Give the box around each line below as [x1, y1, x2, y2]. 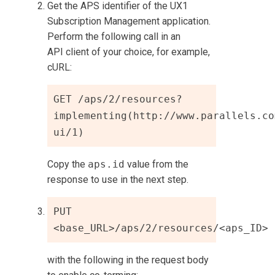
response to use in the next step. [47, 173, 189, 185]
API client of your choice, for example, [47, 45, 211, 58]
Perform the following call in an [47, 30, 181, 42]
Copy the [47, 158, 88, 170]
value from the [125, 158, 189, 170]
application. [160, 15, 211, 27]
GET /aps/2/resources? [53, 93, 183, 105]
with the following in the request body [47, 254, 209, 266]
